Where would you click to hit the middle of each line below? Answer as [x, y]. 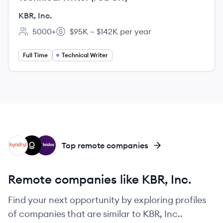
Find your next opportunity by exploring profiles [107, 200]
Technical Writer [85, 55]
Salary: [68, 37]
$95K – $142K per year [111, 31]
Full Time [35, 55]
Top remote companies [105, 145]
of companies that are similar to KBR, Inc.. [95, 214]
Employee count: [49, 37]
